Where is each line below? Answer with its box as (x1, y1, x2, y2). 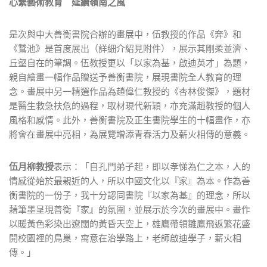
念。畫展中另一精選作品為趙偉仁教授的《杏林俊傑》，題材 (9, 85, 250, 97)
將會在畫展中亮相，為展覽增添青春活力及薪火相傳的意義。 (9, 128, 250, 140)
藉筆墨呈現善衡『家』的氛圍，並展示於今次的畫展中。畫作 (9, 203, 250, 215)
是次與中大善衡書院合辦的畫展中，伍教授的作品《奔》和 (9, 28, 241, 40)
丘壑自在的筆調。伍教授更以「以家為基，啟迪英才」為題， (9, 57, 250, 69)
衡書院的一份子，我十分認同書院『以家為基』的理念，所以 (9, 189, 250, 201)
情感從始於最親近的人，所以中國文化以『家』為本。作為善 (9, 175, 250, 187)
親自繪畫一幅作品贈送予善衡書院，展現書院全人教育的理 (9, 71, 241, 83)
